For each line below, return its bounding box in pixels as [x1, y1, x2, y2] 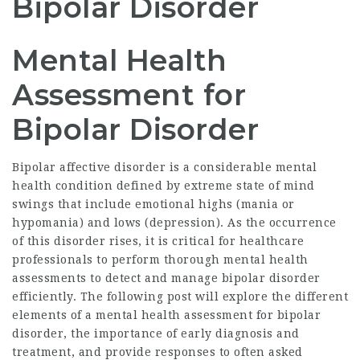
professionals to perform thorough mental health [12, 253, 309, 266]
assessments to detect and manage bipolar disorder [12, 272, 321, 284]
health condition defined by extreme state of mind [12, 179, 315, 192]
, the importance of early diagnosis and [63, 327, 300, 340]
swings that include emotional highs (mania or [12, 198, 295, 211]
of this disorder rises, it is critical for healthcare [12, 235, 305, 247]
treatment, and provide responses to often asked [12, 346, 303, 358]
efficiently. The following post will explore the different [12, 290, 348, 303]
